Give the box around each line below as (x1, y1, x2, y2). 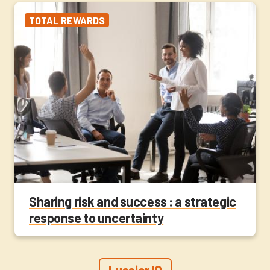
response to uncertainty (29, 210, 164, 226)
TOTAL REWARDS (29, 14, 105, 26)
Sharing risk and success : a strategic (29, 193, 236, 210)
